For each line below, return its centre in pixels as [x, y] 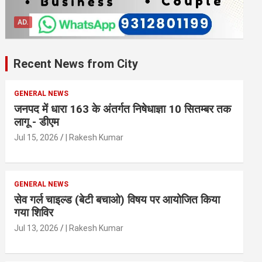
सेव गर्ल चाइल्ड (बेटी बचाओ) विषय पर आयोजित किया [117, 200]
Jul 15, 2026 [37, 138]
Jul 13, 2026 [37, 228]
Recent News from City [76, 64]
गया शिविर [34, 213]
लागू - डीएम [37, 122]
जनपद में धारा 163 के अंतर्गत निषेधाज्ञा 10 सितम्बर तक [123, 109]
